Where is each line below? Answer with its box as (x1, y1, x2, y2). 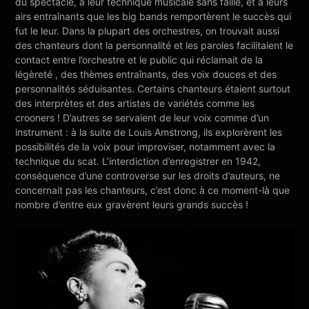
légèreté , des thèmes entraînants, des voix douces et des (15, 68, 277, 80)
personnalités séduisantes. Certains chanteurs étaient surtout (15, 82, 291, 94)
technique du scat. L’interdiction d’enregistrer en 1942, (15, 154, 261, 167)
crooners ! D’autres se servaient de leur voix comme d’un (15, 111, 270, 123)
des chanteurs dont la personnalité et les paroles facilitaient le (15, 39, 294, 51)
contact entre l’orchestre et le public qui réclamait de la (15, 53, 263, 66)
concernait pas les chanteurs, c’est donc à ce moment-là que (15, 183, 290, 196)
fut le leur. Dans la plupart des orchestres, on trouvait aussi (15, 24, 280, 37)
